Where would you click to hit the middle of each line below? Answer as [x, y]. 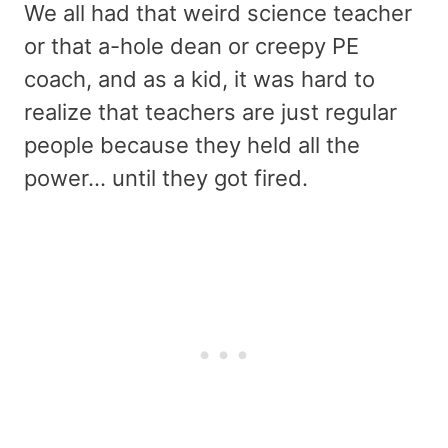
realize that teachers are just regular [210, 111]
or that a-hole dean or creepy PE [191, 45]
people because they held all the [192, 144]
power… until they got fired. [172, 177]
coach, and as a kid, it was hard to [199, 78]
